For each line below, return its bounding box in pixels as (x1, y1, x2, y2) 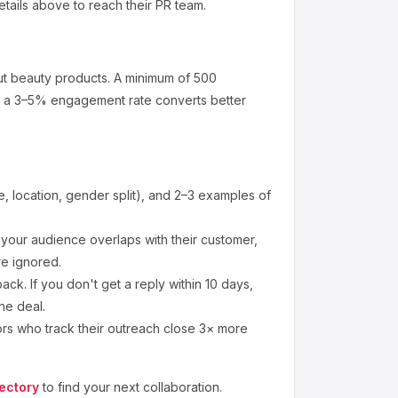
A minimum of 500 (110, 70, 217, 85)
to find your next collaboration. (43, 379, 222, 394)
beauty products (7, 70, 107, 85)
